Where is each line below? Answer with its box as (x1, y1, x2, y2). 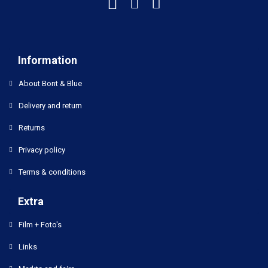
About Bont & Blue (19, 79, 82, 88)
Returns (19, 123, 45, 132)
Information (18, 54, 77, 66)
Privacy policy (19, 145, 65, 154)
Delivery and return (19, 101, 82, 110)
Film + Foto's (19, 220, 62, 229)
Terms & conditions (19, 167, 86, 176)
